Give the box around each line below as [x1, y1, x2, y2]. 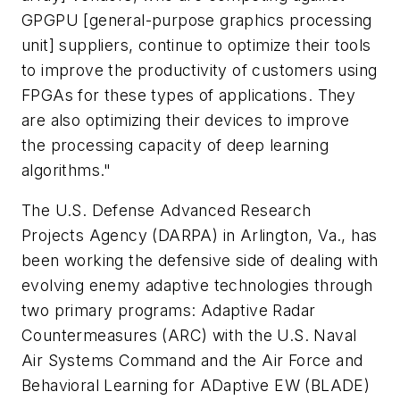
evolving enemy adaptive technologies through [21, 276, 373, 296]
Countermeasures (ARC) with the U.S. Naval [21, 326, 357, 346]
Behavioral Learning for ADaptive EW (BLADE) [21, 376, 371, 396]
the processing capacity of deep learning [21, 135, 329, 154]
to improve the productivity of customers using [21, 60, 378, 79]
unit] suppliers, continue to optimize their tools [21, 35, 371, 54]
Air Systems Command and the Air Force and [21, 351, 363, 371]
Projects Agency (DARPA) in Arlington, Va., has [21, 226, 378, 246]
